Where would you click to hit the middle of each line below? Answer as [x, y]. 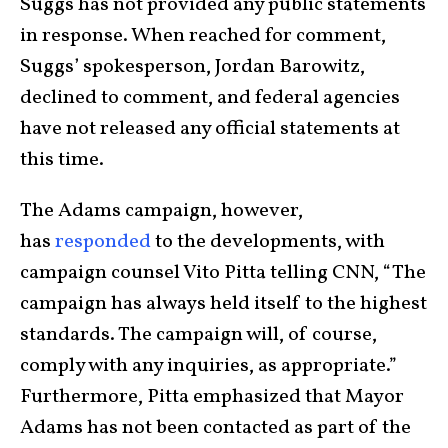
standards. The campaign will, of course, [198, 334]
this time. [62, 159]
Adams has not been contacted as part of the [215, 427]
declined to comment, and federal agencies [210, 97]
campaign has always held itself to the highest [223, 303]
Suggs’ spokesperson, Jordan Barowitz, [192, 66]
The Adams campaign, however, [161, 210]
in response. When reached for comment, [203, 35]
